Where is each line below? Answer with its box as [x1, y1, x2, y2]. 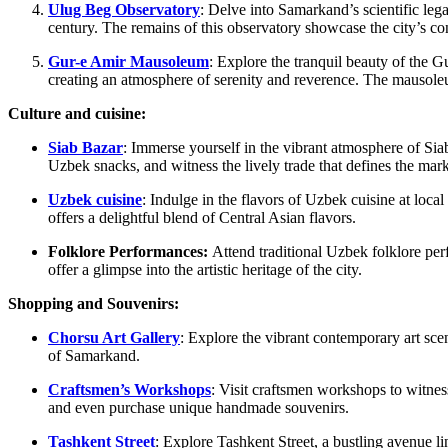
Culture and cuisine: [8, 105, 146, 123]
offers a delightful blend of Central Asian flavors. [48, 209, 356, 227]
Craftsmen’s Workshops [48, 381, 211, 399]
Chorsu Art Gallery [48, 329, 180, 347]
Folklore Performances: [48, 243, 212, 261]
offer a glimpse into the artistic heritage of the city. [48, 261, 362, 279]
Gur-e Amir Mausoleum [48, 53, 209, 71]
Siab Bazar [48, 139, 123, 157]
